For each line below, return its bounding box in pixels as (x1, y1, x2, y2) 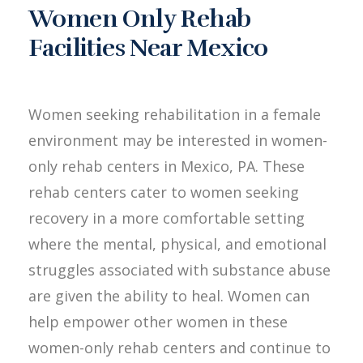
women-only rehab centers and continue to (28, 338, 331, 357)
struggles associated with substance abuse (28, 260, 331, 280)
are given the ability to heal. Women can (28, 286, 310, 305)
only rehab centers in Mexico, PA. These (28, 156, 305, 176)
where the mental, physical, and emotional (28, 234, 327, 254)
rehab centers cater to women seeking (28, 182, 299, 202)
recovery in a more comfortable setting (28, 208, 305, 228)
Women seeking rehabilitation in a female (28, 105, 321, 124)
